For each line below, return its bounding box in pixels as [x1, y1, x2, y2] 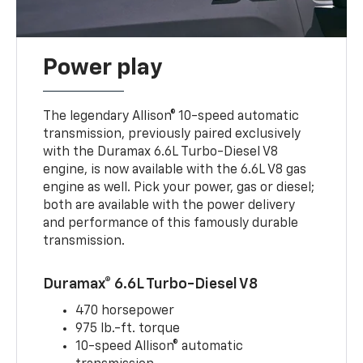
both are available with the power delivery [43, 199, 296, 212]
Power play [43, 56, 163, 79]
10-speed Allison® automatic [75, 340, 244, 353]
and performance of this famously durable [43, 216, 299, 230]
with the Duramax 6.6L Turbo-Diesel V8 [43, 145, 279, 159]
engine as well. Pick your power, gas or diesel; [43, 181, 315, 194]
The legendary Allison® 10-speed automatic [43, 109, 300, 123]
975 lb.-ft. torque [75, 322, 181, 335]
